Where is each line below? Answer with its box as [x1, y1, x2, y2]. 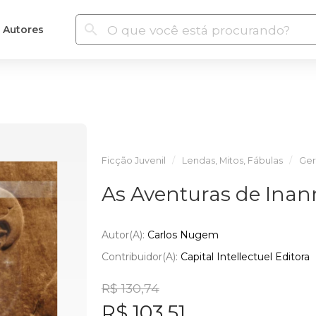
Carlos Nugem [147, 228, 219, 241]
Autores [2, 23, 44, 36]
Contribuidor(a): [101, 250, 181, 263]
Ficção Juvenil [101, 155, 166, 166]
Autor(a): [101, 228, 147, 241]
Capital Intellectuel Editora [180, 250, 310, 263]
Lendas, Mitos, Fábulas [181, 155, 283, 166]
